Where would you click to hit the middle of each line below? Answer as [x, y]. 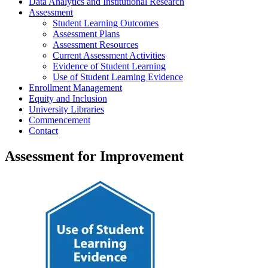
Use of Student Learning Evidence [118, 77]
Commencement [60, 120]
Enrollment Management [75, 87]
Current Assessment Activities [109, 55]
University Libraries [66, 109]
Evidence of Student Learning [109, 66]
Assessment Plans [86, 33]
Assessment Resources [95, 44]
